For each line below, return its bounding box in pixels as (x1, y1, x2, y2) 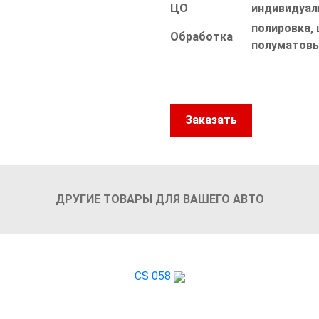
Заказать (185, 113, 237, 127)
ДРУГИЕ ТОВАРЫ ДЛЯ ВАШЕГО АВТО (55, 192, 264, 206)
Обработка (170, 30, 233, 44)
